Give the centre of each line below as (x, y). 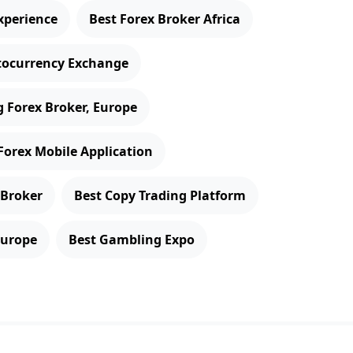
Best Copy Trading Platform (160, 195)
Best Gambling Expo (132, 240)
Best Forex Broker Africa (165, 19)
